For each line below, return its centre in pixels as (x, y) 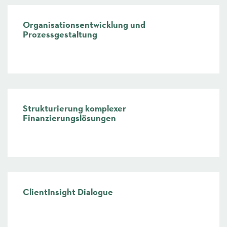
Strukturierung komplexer (74, 109)
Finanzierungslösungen (69, 118)
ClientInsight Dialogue (68, 192)
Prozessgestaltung (60, 35)
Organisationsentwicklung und (84, 25)
